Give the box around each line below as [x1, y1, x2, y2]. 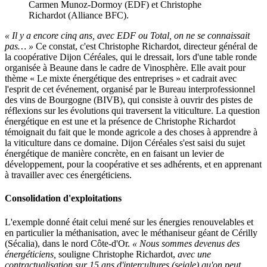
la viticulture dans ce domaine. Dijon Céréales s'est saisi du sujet [5, 138, 245, 148]
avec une [178, 249, 211, 259]
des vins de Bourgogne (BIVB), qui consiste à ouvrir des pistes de [5, 95, 253, 105]
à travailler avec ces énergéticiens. [5, 170, 132, 181]
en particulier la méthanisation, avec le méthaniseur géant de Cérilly [5, 227, 257, 238]
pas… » [5, 41, 33, 52]
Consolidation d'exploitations [5, 193, 122, 204]
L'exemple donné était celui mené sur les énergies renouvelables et [5, 216, 253, 227]
